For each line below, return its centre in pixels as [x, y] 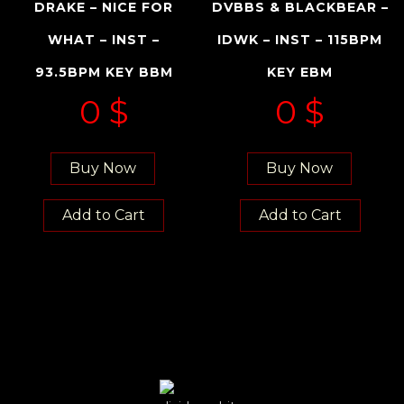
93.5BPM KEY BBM [104, 72]
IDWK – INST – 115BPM [300, 39]
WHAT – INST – [104, 39]
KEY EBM [300, 72]
